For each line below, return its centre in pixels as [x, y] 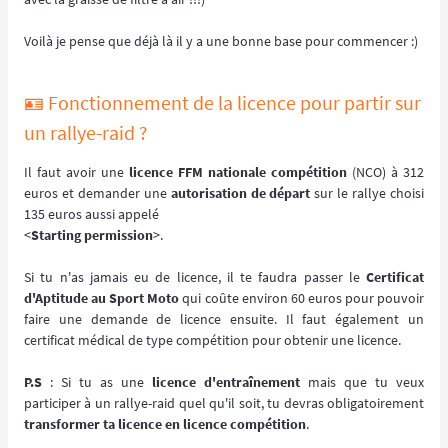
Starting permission [92, 235]
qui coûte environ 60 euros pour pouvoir [302, 298]
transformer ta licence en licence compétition [165, 424]
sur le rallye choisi [367, 193]
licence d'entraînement [226, 382]
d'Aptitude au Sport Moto [102, 298]
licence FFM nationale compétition [238, 172]
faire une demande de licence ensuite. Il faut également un [224, 319]
